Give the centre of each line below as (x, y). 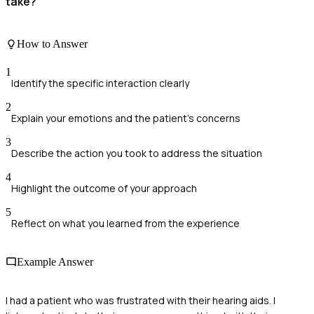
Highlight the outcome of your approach (104, 188)
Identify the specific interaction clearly (100, 83)
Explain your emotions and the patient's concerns (126, 118)
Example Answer (55, 261)
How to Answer (52, 44)
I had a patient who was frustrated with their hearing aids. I (141, 301)
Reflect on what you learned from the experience (125, 223)
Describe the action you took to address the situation (137, 153)
